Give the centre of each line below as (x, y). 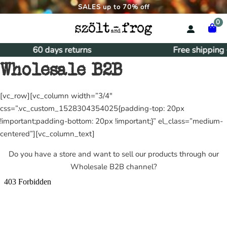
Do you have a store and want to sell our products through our (113, 154)
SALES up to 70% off (113, 7)
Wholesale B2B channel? (113, 167)
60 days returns (61, 50)
